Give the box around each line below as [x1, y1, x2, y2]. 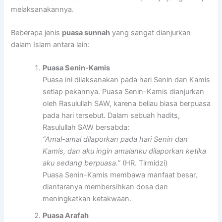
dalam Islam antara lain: [11, 40, 90, 50]
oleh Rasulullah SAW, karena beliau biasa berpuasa [43, 99, 211, 109]
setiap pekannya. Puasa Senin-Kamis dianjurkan [43, 87, 205, 97]
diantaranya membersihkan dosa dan [43, 182, 168, 192]
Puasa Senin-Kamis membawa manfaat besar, [43, 170, 198, 180]
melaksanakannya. [11, 4, 74, 14]
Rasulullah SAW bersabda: [43, 123, 130, 132]
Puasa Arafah [43, 211, 89, 221]
